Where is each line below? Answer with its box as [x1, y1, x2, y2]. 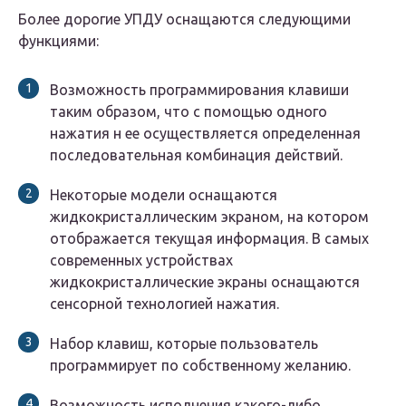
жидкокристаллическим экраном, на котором [50, 208, 369, 226]
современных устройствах [50, 252, 233, 269]
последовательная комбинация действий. [50, 147, 343, 164]
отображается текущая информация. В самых [50, 230, 369, 247]
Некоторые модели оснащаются [50, 187, 277, 204]
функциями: [18, 33, 99, 50]
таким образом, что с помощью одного [50, 103, 327, 121]
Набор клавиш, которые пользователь [50, 335, 318, 353]
